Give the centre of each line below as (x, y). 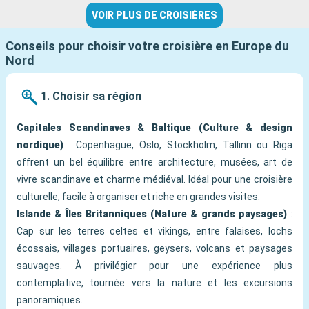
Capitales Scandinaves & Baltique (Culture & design (154, 128)
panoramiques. (50, 300)
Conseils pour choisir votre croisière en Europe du (147, 46)
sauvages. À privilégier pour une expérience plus (154, 266)
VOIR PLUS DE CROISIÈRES (154, 16)
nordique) (40, 145)
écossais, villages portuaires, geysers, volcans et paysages (154, 249)
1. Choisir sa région (91, 96)
